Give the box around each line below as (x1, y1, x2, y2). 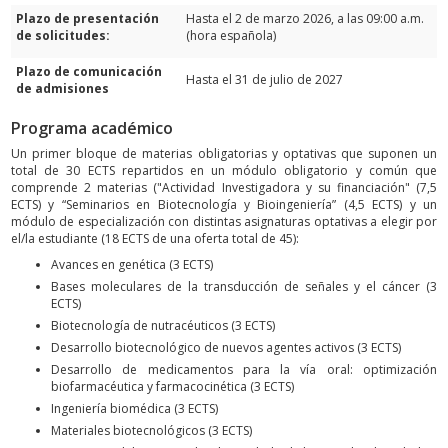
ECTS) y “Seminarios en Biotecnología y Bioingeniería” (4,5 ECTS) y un (11, 196, 437, 214)
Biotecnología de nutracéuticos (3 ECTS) (51, 316, 275, 334)
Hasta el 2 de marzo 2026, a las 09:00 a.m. (186, 10, 424, 28)
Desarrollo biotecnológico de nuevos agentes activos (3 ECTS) (51, 338, 401, 356)
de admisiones (16, 80, 109, 98)
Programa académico (11, 116, 173, 139)
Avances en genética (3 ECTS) (51, 255, 213, 273)
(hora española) (186, 27, 276, 45)
